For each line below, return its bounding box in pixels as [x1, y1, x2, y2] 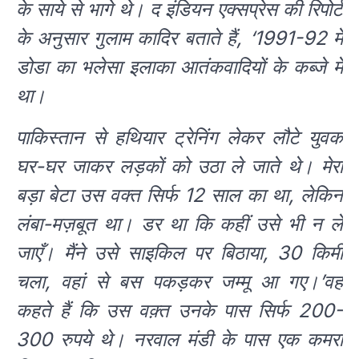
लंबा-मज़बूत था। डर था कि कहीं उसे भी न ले [16, 212, 343, 236]
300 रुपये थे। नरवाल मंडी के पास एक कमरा [16, 328, 343, 352]
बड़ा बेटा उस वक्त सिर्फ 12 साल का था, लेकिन [16, 184, 343, 208]
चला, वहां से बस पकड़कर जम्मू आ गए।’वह [16, 270, 343, 294]
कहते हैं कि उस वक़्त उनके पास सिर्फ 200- [16, 299, 343, 323]
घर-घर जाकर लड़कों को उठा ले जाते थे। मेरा [16, 155, 343, 179]
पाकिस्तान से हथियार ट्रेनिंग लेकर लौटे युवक [16, 126, 343, 150]
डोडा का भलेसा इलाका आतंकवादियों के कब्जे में [16, 55, 343, 79]
